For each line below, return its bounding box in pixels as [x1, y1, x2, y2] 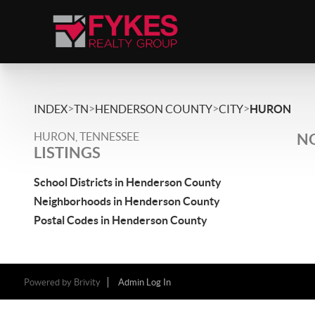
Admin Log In [117, 277, 171, 288]
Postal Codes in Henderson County [34, 214, 207, 226]
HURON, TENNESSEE [34, 130, 139, 143]
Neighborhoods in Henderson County [34, 195, 220, 207]
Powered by [23, 277, 74, 288]
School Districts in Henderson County [34, 176, 221, 188]
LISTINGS [34, 143, 101, 161]
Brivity [73, 277, 101, 288]
